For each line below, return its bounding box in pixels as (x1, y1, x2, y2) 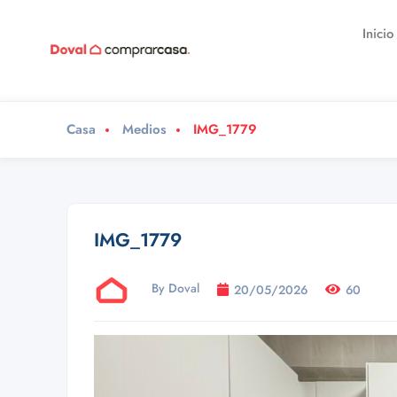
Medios (122, 120, 167, 139)
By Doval (152, 279, 199, 298)
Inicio (362, 24, 394, 43)
